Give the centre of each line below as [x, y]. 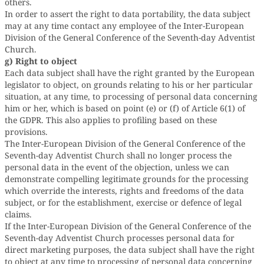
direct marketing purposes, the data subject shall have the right [130, 250]
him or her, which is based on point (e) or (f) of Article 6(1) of [125, 108]
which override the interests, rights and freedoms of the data [124, 191]
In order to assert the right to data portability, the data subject [128, 14]
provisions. [26, 132]
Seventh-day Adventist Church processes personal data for [120, 238]
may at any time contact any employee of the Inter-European [124, 26]
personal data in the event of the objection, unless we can [117, 167]
